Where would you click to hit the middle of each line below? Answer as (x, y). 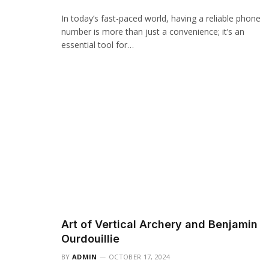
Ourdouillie (90, 238)
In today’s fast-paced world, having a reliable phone (161, 18)
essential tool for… (98, 44)
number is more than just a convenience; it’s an (153, 31)
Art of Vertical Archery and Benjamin (159, 224)
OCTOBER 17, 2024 (140, 256)
